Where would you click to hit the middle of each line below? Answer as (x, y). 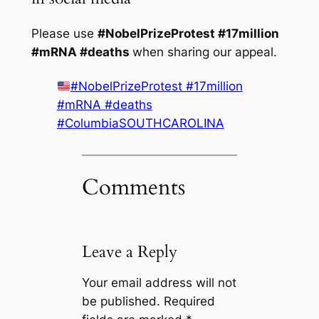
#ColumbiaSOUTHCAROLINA (140, 124)
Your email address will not (159, 282)
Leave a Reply (130, 251)
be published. (121, 301)
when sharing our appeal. (204, 52)
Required (190, 301)
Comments (134, 187)
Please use (64, 33)
